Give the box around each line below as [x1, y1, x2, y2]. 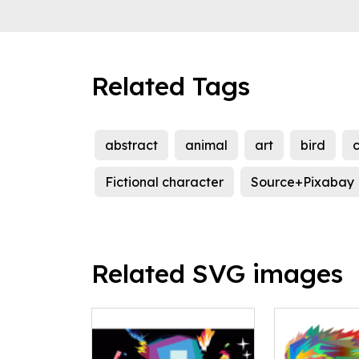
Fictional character [105, 174, 224, 191]
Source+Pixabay [251, 174, 354, 191]
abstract [105, 137, 158, 154]
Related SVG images [91, 257, 343, 290]
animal [185, 137, 228, 154]
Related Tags [91, 70, 250, 103]
